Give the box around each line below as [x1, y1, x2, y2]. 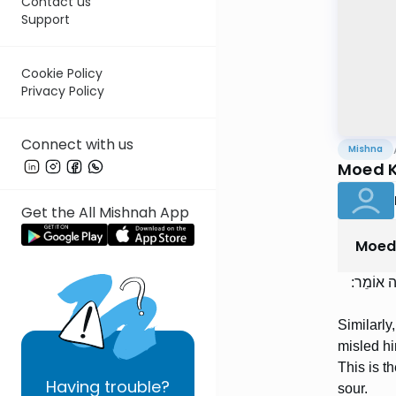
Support [21, 11, 70, 29]
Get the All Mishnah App [21, 202, 189, 224]
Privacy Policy [21, 82, 104, 101]
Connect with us [21, 134, 133, 156]
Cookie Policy [21, 65, 103, 83]
